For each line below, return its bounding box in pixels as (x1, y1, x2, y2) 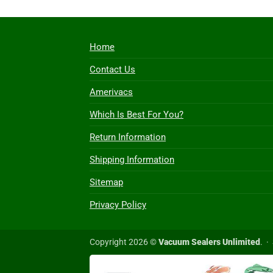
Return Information (90, 132, 166, 143)
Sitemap (90, 177, 123, 188)
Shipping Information (90, 154, 174, 166)
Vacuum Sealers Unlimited (158, 237, 260, 247)
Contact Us (90, 64, 135, 76)
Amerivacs (90, 87, 133, 98)
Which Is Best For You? (90, 109, 183, 121)
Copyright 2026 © (90, 237, 158, 247)
